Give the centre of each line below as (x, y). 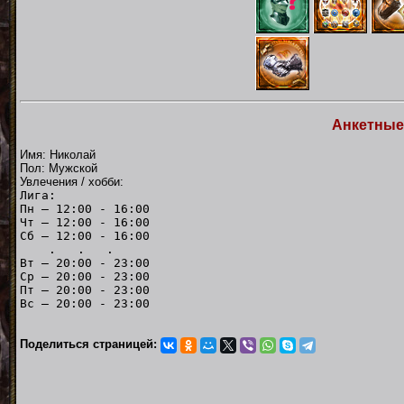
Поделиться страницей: (90, 344)
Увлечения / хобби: (72, 181)
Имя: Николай (58, 154)
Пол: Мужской (59, 168)
